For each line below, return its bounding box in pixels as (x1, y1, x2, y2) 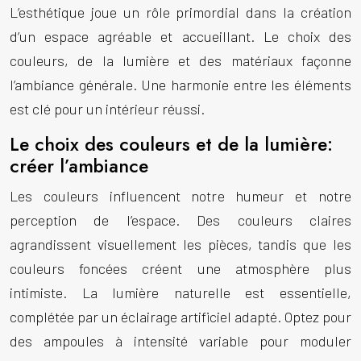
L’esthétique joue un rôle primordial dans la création (10, 3, 351, 21)
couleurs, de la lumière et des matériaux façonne (10, 52, 351, 69)
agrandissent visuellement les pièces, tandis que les (10, 235, 351, 253)
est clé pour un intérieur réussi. (10, 100, 205, 118)
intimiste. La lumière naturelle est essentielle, (10, 284, 351, 301)
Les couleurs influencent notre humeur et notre (10, 187, 351, 205)
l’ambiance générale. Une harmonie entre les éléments (10, 76, 351, 93)
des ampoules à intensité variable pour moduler (10, 332, 351, 350)
